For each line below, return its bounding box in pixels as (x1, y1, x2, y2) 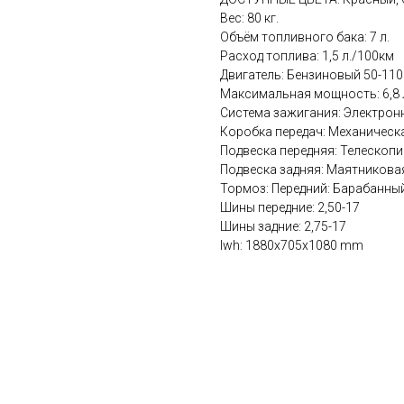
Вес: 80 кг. (220, 11, 279, 26)
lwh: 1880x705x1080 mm (220, 238, 363, 253)
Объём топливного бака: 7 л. (220, 30, 390, 45)
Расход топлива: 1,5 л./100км (220, 49, 394, 64)
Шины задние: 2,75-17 (220, 219, 346, 234)
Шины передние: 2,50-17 (220, 200, 360, 216)
